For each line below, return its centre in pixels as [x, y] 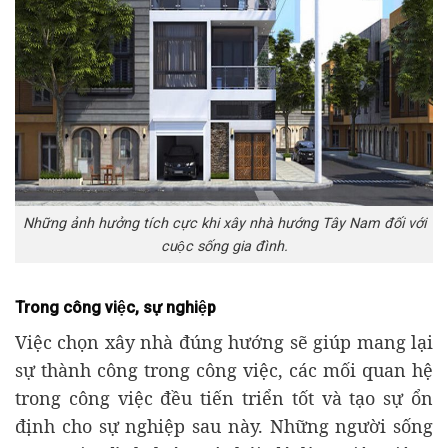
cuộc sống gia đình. [224, 246]
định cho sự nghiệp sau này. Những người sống [224, 426]
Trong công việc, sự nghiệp [115, 308]
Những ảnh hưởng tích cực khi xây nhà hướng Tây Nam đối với [224, 223]
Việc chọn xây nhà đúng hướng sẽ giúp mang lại [224, 342]
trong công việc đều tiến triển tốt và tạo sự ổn [224, 398]
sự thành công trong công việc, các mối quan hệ [224, 370]
